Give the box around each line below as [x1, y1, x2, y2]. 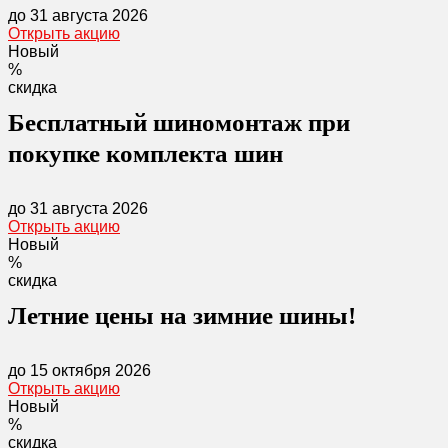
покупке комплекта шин [8, 140, 283, 167]
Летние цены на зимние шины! [8, 302, 356, 329]
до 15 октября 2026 [8, 362, 151, 379]
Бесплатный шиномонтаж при [8, 109, 350, 136]
